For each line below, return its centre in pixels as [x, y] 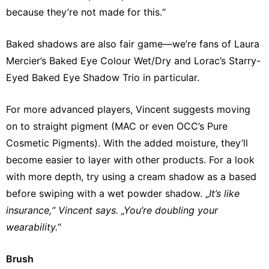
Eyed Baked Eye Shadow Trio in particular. [103, 78]
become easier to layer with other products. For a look [130, 160]
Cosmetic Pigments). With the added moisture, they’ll [127, 143]
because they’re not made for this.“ [86, 12]
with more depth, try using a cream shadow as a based [131, 177]
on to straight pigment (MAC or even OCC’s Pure [117, 126]
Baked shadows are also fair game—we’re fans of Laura [133, 44]
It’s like [224, 194]
